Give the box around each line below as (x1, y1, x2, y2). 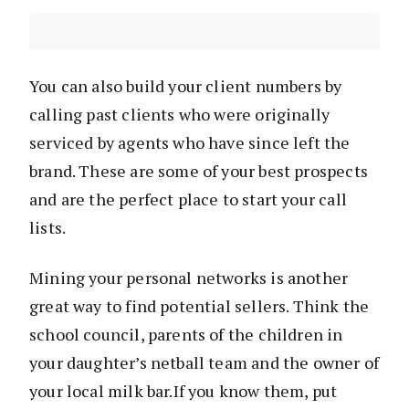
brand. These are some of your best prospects (29, 159, 368, 182)
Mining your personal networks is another (29, 266, 349, 288)
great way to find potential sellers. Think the (29, 294, 370, 317)
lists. (29, 215, 67, 238)
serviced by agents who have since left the (29, 131, 351, 153)
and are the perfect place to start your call (29, 187, 347, 210)
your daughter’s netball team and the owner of (29, 351, 380, 373)
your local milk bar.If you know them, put (29, 379, 338, 402)
